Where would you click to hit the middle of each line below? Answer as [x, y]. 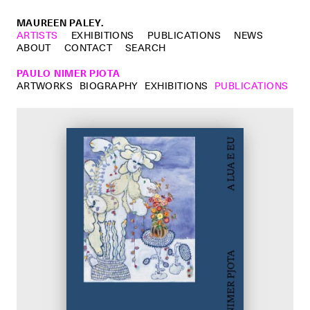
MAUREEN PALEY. [60, 22]
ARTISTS [37, 35]
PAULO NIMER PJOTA [68, 73]
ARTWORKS [45, 85]
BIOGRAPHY [109, 85]
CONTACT [88, 47]
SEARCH [145, 47]
